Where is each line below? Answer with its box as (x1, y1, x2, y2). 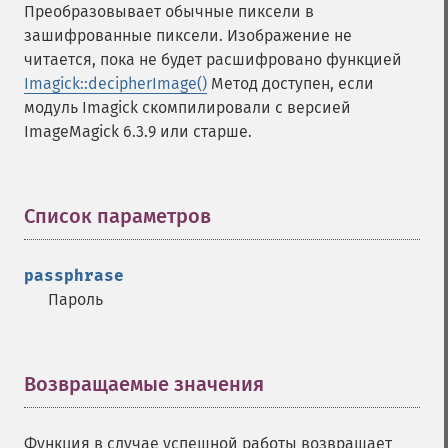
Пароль (48, 290, 103, 309)
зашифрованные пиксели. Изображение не (24, 26, 352, 45)
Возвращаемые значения (24, 372, 264, 396)
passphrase (24, 266, 124, 285)
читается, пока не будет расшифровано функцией (24, 50, 402, 69)
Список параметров (24, 204, 211, 228)
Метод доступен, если (207, 74, 374, 93)
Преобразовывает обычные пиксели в (24, 2, 314, 21)
